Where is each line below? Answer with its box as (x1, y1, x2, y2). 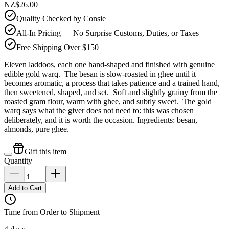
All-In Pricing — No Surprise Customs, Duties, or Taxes (16, 28, 199, 37)
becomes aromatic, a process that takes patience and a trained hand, (4, 78, 220, 87)
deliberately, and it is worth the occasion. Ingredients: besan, (4, 115, 197, 124)
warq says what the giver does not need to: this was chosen (4, 106, 194, 115)
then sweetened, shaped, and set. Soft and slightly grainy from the (4, 87, 217, 97)
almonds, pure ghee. (4, 124, 69, 133)
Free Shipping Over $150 (16, 42, 99, 52)
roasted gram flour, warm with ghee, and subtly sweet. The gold (4, 97, 212, 106)
